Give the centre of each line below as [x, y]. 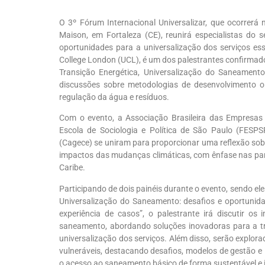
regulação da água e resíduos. [114, 97]
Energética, [121, 72]
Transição [79, 72]
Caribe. [72, 168]
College [72, 60]
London [101, 60]
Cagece [76, 143]
